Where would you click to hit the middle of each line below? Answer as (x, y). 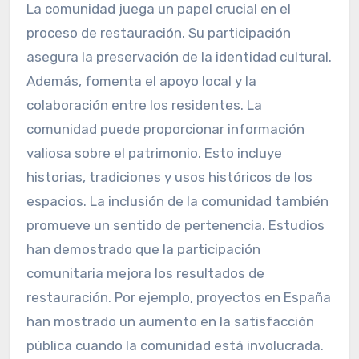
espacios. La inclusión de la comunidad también (177, 202)
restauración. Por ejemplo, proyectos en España (178, 298)
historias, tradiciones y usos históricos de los (169, 177)
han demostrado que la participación (143, 250)
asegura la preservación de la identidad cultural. (179, 57)
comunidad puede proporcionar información (165, 129)
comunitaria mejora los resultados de (145, 274)
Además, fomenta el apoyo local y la (141, 81)
